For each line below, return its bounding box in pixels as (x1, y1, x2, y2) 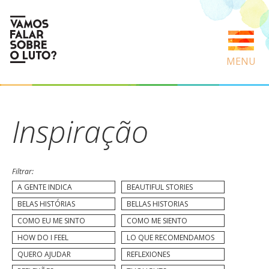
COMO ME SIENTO (127, 216, 187, 226)
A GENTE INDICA (17, 182, 72, 192)
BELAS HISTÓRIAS (17, 199, 75, 209)
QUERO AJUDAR (17, 249, 71, 259)
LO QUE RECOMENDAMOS (127, 232, 214, 243)
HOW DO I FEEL (17, 232, 68, 243)
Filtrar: (12, 166, 34, 177)
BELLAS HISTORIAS (127, 199, 188, 209)
